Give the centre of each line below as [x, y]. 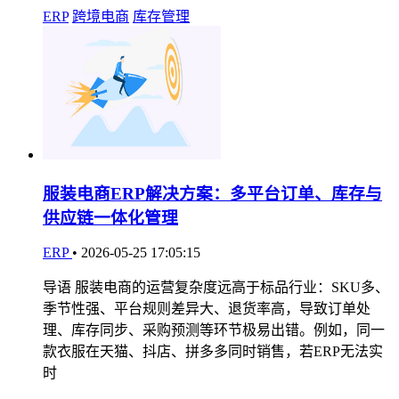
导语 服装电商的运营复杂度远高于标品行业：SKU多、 [216, 287]
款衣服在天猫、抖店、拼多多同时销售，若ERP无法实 [213, 351]
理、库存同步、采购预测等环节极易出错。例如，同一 [214, 330]
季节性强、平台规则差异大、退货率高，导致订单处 [207, 308]
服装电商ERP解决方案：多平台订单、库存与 [212, 193]
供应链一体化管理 [110, 217]
